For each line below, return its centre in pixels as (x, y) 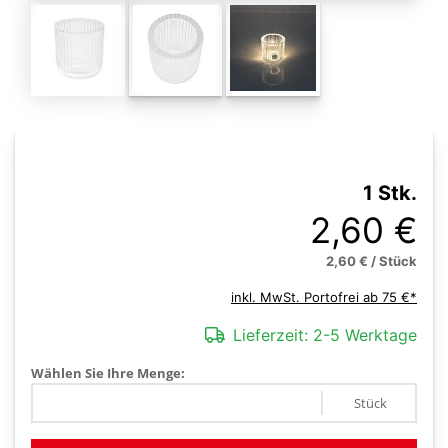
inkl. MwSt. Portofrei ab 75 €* (324, 297)
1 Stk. (390, 193)
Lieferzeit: (270, 335)
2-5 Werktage (362, 335)
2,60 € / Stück (371, 261)
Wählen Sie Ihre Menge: (108, 373)
